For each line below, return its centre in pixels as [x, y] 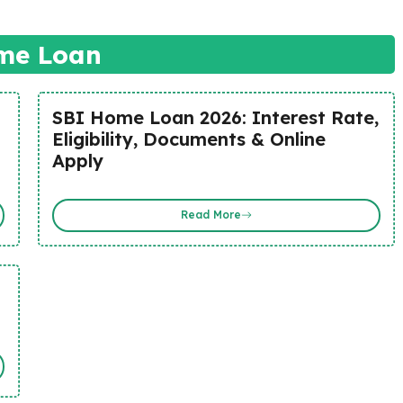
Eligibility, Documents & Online [189, 139]
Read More [210, 215]
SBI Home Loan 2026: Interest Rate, [215, 117]
